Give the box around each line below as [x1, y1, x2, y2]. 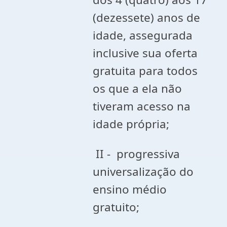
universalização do [93, 164, 194, 179]
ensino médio [93, 181, 167, 197]
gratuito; [93, 199, 140, 215]
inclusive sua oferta [93, 45, 198, 61]
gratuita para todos [93, 63, 198, 79]
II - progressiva [93, 146, 180, 162]
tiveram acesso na [93, 98, 191, 114]
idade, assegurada [93, 27, 193, 43]
